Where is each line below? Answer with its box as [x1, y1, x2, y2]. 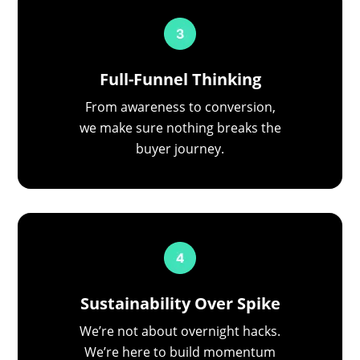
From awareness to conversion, [84, 98, 276, 117]
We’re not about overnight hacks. [80, 321, 280, 340]
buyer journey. [136, 140, 224, 158]
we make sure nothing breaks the [79, 119, 281, 137]
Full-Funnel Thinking [99, 68, 261, 91]
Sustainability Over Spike [80, 292, 280, 314]
